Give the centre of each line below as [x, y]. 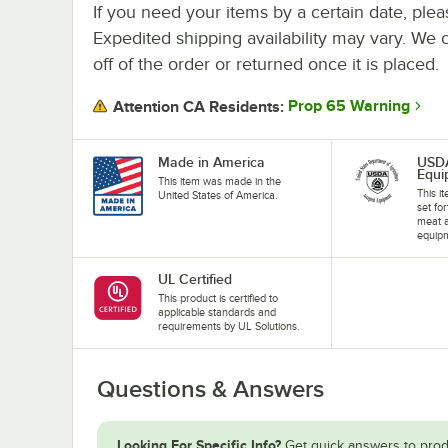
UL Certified [195, 278]
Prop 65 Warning [349, 106]
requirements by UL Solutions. [229, 325]
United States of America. [218, 194]
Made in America [211, 161]
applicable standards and [217, 311]
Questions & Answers [210, 388]
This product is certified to [218, 297]
